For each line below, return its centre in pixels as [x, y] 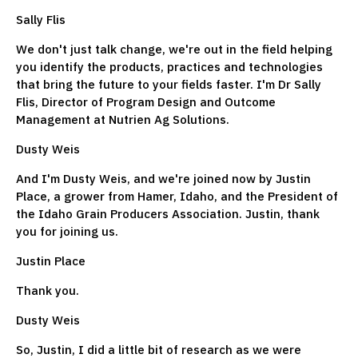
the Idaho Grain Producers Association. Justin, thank [168, 213]
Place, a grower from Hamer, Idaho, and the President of [177, 196]
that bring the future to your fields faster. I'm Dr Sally [169, 84]
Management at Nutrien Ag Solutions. [123, 119]
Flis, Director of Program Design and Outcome [146, 101]
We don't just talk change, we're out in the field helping [174, 49]
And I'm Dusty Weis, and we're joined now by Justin [163, 178]
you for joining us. [67, 231]
